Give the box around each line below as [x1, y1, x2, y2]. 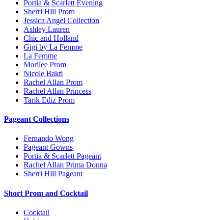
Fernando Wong [24, 134, 74, 143]
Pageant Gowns [24, 143, 73, 152]
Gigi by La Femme [24, 42, 82, 51]
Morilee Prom [24, 60, 66, 69]
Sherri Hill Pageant [24, 169, 82, 178]
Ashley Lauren [24, 25, 70, 33]
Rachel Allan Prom [24, 78, 82, 86]
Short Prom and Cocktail [4, 189, 88, 197]
